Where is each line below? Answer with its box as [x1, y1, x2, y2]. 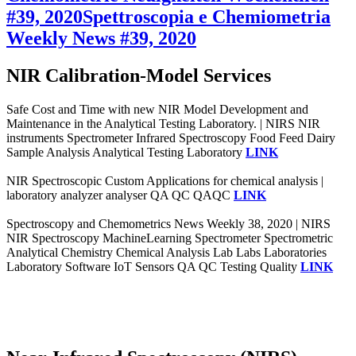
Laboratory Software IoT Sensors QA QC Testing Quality [6, 259, 300, 273]
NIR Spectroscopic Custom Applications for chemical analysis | [6, 173, 323, 188]
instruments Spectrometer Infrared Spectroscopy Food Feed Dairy [6, 130, 335, 145]
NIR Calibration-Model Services [6, 64, 271, 86]
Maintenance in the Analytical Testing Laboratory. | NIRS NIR [6, 116, 320, 130]
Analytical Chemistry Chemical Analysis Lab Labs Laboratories [6, 245, 327, 259]
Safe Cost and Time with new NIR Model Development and [6, 102, 308, 116]
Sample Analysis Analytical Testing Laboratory [6, 145, 246, 159]
